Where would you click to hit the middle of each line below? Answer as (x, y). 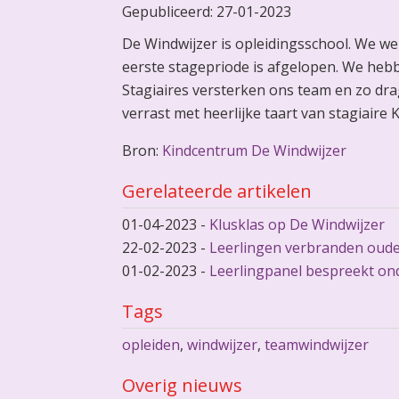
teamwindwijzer (316, 345)
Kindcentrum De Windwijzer (254, 151)
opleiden (151, 345)
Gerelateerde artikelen (216, 191)
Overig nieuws (182, 385)
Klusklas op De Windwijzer (297, 224)
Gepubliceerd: (169, 12)
